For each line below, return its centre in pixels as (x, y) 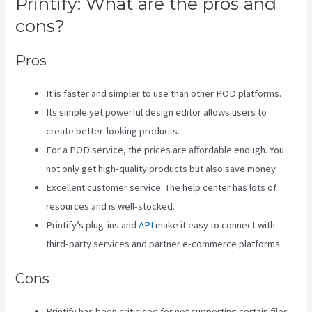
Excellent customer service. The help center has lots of (162, 187)
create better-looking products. (113, 131)
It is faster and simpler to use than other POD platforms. (164, 93)
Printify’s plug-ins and (93, 225)
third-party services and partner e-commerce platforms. (164, 243)
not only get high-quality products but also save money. (162, 168)
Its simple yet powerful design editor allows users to (157, 112)
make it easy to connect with (214, 225)
